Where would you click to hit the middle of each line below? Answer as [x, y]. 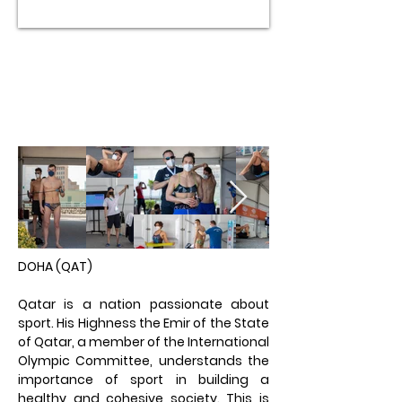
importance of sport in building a [144, 380]
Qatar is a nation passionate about [144, 304]
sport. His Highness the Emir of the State [144, 323]
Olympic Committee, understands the [144, 361]
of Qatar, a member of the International [144, 342]
